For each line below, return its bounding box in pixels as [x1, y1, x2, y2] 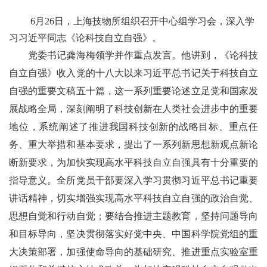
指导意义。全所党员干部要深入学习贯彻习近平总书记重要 [9, 175, 258, 185]
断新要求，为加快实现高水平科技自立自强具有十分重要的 [9, 157, 258, 167]
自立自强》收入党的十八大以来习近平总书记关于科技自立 [9, 67, 258, 78]
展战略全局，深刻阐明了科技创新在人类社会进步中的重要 [9, 103, 258, 114]
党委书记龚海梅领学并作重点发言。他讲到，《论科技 [28, 49, 259, 60]
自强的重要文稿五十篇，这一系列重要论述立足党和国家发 [9, 85, 258, 96]
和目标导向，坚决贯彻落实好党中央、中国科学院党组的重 [9, 228, 258, 239]
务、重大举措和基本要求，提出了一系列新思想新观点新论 [9, 139, 258, 150]
